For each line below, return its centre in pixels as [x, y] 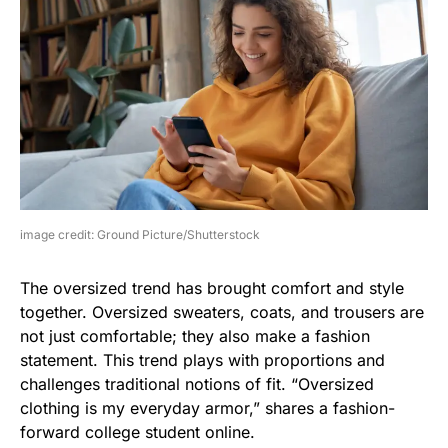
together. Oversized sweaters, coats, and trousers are [222, 311]
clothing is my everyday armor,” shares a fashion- [207, 407]
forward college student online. [137, 431]
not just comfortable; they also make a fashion [195, 335]
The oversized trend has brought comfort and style [212, 287]
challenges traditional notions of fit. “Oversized [197, 383]
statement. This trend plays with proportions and [202, 359]
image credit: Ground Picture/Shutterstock [140, 234]
